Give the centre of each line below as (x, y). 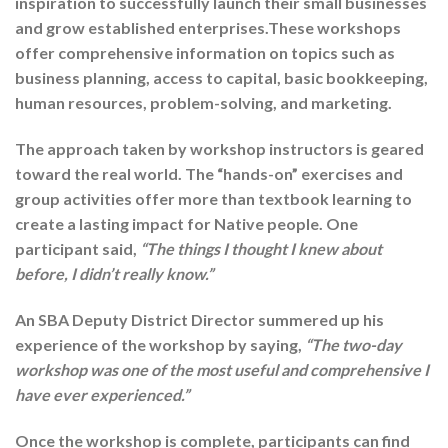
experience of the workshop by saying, (160, 344)
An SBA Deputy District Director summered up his (199, 319)
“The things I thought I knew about (261, 249)
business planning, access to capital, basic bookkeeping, (221, 78)
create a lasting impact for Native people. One (186, 224)
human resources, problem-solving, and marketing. (203, 103)
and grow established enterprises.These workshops (208, 28)
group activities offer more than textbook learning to (213, 199)
